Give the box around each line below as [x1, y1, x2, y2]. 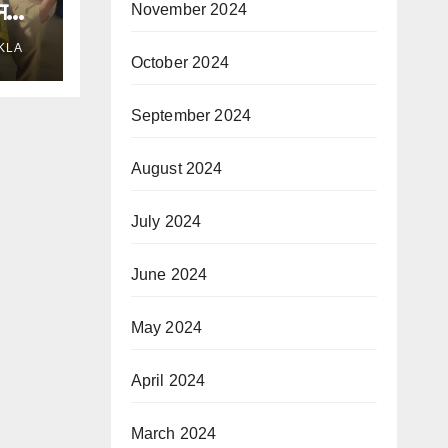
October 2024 [130, 53, 229, 71]
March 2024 [130, 424, 217, 442]
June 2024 [130, 265, 208, 283]
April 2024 [130, 371, 206, 389]
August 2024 [130, 159, 223, 177]
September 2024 [130, 106, 252, 124]
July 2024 [130, 212, 202, 230]
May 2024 [130, 318, 203, 336]
